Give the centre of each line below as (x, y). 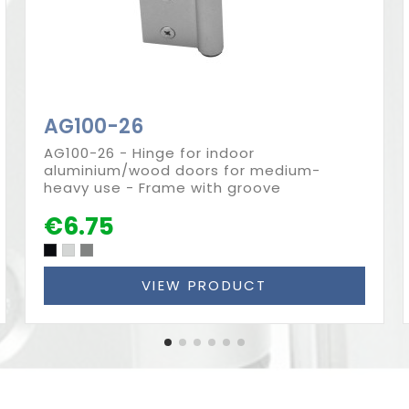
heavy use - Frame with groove (163, 187)
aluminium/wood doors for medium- (183, 170)
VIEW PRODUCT (204, 285)
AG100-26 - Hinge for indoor (150, 152)
